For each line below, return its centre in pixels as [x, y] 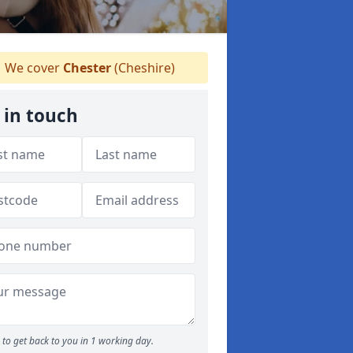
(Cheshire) [143, 68]
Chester [87, 68]
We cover [32, 68]
